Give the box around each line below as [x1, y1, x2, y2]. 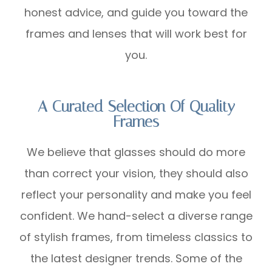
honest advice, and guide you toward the [24, 4, 248, 20]
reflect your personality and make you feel [21, 186, 251, 202]
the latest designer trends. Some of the [30, 250, 242, 266]
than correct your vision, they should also [24, 165, 248, 181]
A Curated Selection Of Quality [37, 97, 235, 115]
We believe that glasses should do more [27, 144, 245, 160]
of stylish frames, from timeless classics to [19, 229, 253, 245]
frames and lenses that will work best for [25, 25, 247, 41]
